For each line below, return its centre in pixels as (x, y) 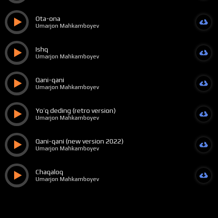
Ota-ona (48, 19)
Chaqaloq (49, 172)
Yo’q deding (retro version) (75, 111)
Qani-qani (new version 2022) (79, 141)
